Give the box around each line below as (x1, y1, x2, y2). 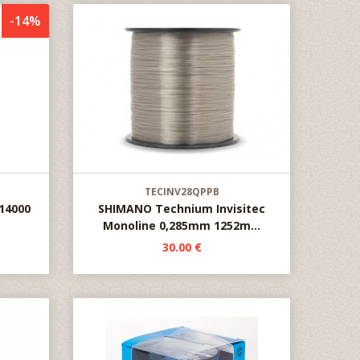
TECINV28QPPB (144, 185, 219, 198)
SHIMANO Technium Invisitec (98, 201, 265, 216)
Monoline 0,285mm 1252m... (103, 218, 260, 233)
